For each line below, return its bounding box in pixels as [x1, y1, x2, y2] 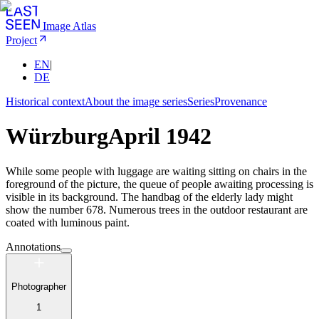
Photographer [11, 281, 66, 293]
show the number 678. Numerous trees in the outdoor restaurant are [6, 203, 308, 216]
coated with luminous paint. [6, 216, 130, 229]
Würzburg [6, 123, 108, 150]
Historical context [6, 95, 85, 108]
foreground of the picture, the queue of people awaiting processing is [6, 177, 313, 190]
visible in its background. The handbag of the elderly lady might [6, 190, 293, 203]
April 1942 [108, 123, 211, 150]
